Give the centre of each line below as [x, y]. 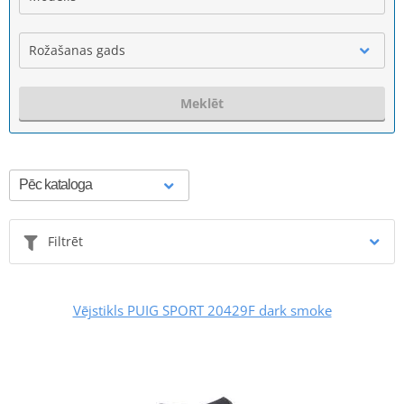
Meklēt [202, 103]
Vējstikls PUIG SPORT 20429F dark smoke [202, 310]
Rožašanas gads [77, 50]
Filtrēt [65, 241]
